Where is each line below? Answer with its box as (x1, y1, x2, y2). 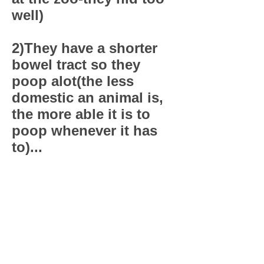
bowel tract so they (12, 57, 140, 72)
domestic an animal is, (12, 90, 163, 105)
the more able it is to (12, 106, 150, 122)
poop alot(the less (12, 73, 134, 89)
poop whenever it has (12, 123, 157, 138)
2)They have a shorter (12, 40, 157, 56)
